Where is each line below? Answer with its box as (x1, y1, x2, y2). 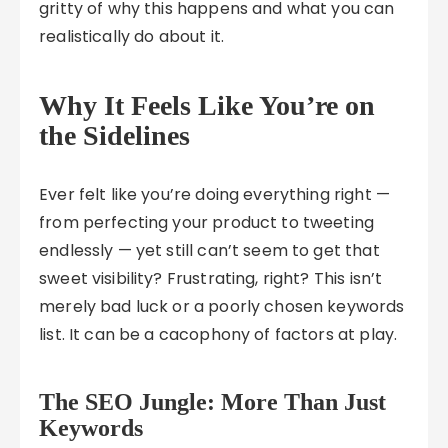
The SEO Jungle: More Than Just (39, 389, 387, 415)
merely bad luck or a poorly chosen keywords (39, 295, 405, 318)
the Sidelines (39, 120, 191, 151)
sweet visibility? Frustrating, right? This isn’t (39, 267, 383, 290)
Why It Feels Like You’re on (39, 90, 376, 121)
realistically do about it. (39, 25, 224, 48)
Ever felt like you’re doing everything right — (39, 183, 390, 206)
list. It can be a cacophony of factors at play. (39, 323, 398, 346)
